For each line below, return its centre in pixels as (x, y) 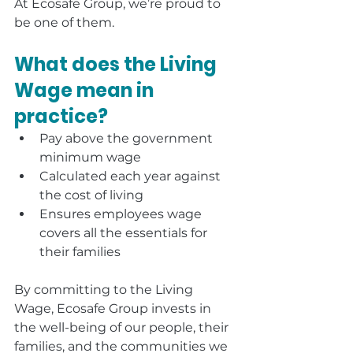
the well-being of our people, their (123, 327)
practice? (61, 116)
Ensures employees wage (122, 214)
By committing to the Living (105, 290)
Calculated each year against (132, 176)
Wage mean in (86, 90)
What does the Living (117, 64)
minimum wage (90, 157)
